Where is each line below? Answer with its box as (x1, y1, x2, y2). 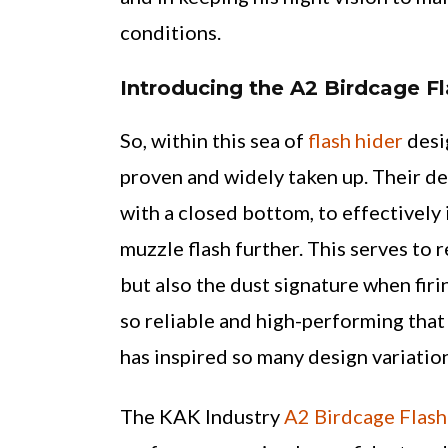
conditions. (120, 20, 221, 44)
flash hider (308, 128, 403, 152)
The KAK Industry (120, 404, 284, 428)
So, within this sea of (120, 128, 308, 152)
